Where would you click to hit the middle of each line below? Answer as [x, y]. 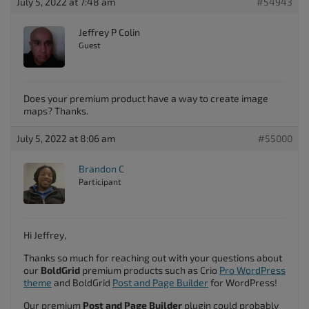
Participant [100, 181]
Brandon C [101, 169]
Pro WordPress [252, 270]
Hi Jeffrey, [45, 235]
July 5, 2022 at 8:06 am [66, 138]
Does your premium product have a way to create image [146, 98]
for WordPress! [243, 282]
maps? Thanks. [56, 111]
